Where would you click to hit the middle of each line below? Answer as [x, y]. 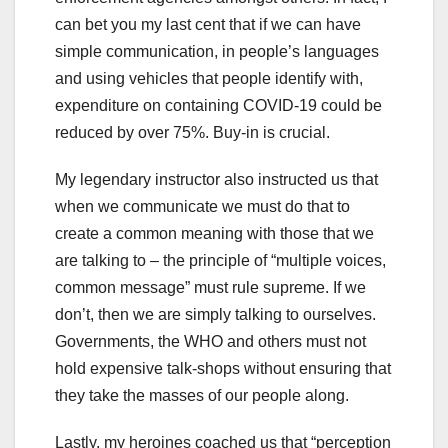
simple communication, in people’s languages [217, 52]
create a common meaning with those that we [214, 234]
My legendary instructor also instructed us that [216, 180]
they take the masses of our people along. [202, 396]
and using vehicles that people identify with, [209, 79]
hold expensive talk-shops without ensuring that [223, 369]
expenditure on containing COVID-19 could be [218, 106]
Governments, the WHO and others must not [210, 342]
